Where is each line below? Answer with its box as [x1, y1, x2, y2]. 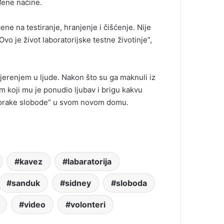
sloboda [116, 178, 147, 188]
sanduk [11, 178, 40, 188]
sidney [65, 178, 91, 188]
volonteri [70, 199, 105, 210]
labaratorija [67, 156, 111, 167]
